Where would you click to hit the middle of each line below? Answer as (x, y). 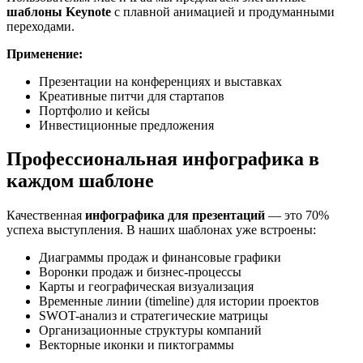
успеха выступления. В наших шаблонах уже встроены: (161, 230)
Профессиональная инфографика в (163, 159)
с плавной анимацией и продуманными (223, 11)
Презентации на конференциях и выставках (160, 81)
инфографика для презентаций (175, 216)
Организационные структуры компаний (150, 331)
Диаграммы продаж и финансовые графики (160, 258)
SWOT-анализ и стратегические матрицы (154, 316)
